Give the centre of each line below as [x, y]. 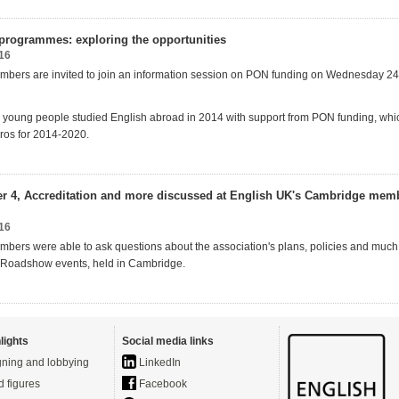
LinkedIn [159, 362]
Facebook [162, 384]
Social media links [168, 341]
